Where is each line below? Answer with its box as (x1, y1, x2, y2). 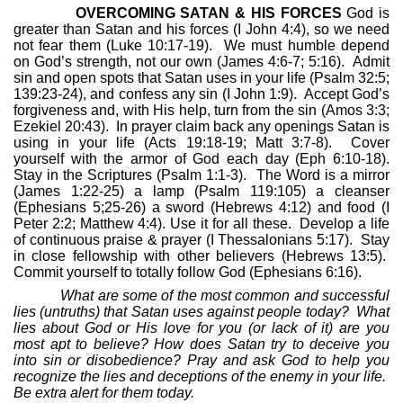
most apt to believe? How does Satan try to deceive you (13, 336, 390, 353)
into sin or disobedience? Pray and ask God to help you (13, 353, 390, 369)
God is (346, 5, 390, 22)
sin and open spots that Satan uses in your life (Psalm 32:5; (13, 70, 390, 86)
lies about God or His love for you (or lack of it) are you (13, 320, 390, 336)
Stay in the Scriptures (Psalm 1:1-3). (13, 167, 247, 184)
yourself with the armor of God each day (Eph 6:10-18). (13, 151, 390, 167)
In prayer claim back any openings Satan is (116, 119, 390, 135)
